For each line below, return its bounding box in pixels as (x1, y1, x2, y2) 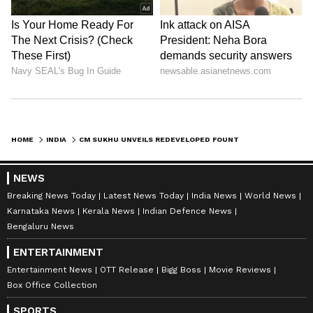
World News (245, 190, 296, 201)
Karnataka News (7, 205, 75, 216)
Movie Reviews (209, 264, 271, 275)
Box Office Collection (7, 279, 97, 290)
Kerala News (82, 205, 135, 216)
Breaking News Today (7, 190, 96, 201)
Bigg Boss (161, 264, 201, 275)
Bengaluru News (7, 221, 74, 231)
